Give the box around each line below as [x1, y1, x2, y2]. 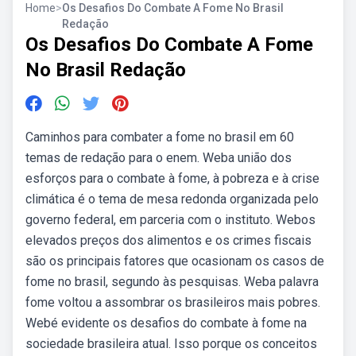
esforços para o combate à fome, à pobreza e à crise [25, 171, 319, 186]
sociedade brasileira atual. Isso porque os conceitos [25, 336, 317, 351]
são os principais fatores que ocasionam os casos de [25, 253, 324, 269]
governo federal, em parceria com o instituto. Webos [25, 212, 315, 227]
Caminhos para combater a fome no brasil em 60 [25, 130, 294, 145]
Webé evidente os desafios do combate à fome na [25, 315, 307, 331]
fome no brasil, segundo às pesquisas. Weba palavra [25, 274, 319, 289]
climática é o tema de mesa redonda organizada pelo [25, 192, 319, 207]
